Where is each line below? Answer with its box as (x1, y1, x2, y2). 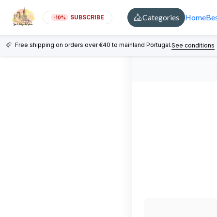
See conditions (171, 41, 215, 49)
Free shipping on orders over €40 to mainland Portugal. (15, 41, 171, 49)
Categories (142, 12, 179, 22)
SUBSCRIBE (70, 13, 104, 21)
